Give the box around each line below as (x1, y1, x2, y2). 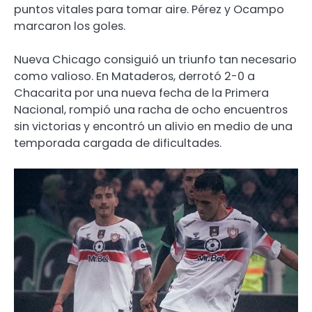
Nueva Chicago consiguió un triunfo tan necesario (14, 51, 297, 68)
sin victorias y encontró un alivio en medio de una (14, 118, 292, 134)
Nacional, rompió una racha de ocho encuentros (14, 101, 288, 118)
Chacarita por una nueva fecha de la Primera (14, 84, 269, 101)
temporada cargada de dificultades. (14, 134, 221, 151)
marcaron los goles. (14, 17, 125, 34)
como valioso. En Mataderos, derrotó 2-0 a (14, 68, 255, 84)
